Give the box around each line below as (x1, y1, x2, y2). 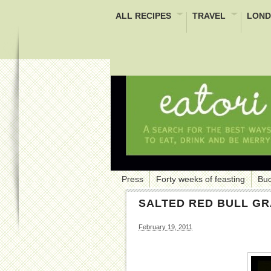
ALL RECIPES (116, 11, 171, 21)
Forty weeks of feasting (156, 174, 245, 184)
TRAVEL (192, 11, 226, 21)
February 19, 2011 (139, 223, 192, 231)
